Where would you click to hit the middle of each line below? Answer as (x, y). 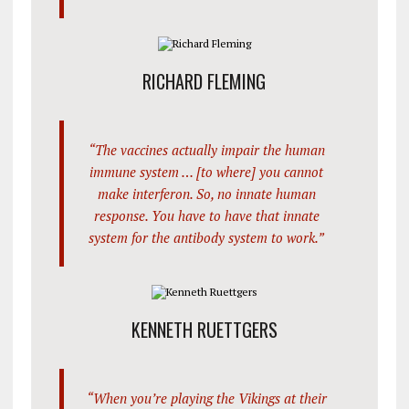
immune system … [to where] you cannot (207, 172)
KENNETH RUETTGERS (204, 330)
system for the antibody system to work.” (207, 238)
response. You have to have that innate (206, 216)
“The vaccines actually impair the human (206, 150)
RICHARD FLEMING (204, 82)
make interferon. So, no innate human (206, 194)
